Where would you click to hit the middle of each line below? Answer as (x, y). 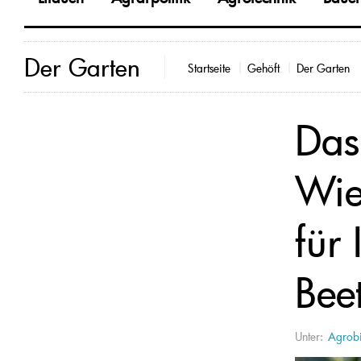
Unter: (309, 336)
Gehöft (263, 68)
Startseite (209, 68)
